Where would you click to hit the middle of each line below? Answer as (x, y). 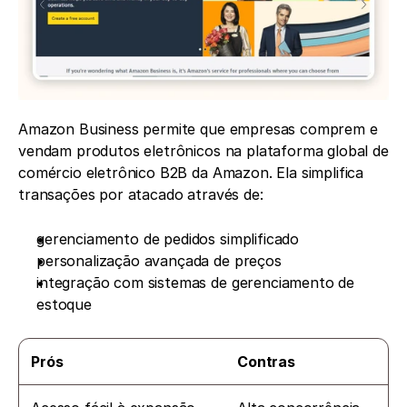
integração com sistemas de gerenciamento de (196, 282)
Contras (266, 361)
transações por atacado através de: (141, 194)
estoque (64, 304)
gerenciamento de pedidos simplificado (168, 238)
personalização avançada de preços (159, 260)
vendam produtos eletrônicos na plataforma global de (203, 150)
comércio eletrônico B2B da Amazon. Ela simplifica (191, 172)
